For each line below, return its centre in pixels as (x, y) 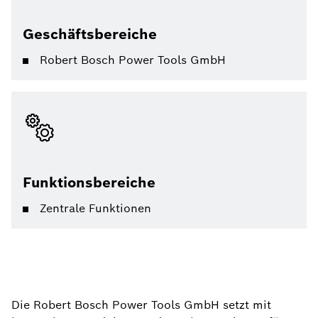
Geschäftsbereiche (90, 34)
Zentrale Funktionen (95, 208)
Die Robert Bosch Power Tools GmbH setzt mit (141, 305)
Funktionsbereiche (89, 182)
